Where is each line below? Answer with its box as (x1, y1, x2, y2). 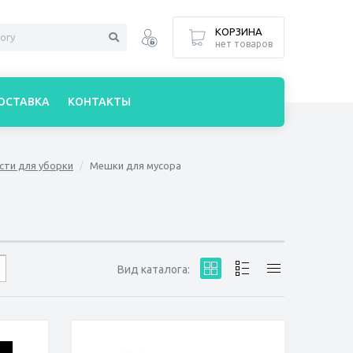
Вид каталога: (117, 262, 192, 276)
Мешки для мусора (90, 160, 181, 171)
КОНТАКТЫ (68, 95, 131, 108)
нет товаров (215, 39, 273, 49)
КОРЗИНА (215, 26, 262, 37)
